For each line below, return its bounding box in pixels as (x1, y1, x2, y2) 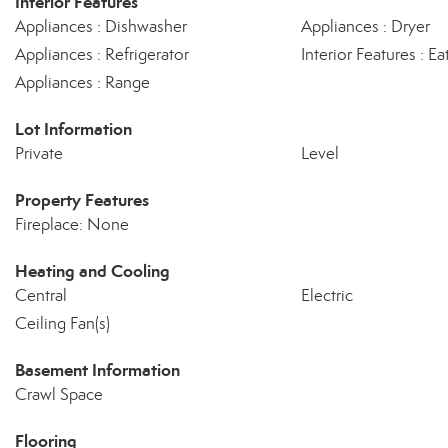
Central (15, 285, 67, 306)
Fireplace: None (15, 214, 129, 235)
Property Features (15, 189, 149, 211)
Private (15, 143, 63, 164)
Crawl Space (15, 384, 103, 405)
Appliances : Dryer (300, 16, 430, 37)
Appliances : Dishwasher (15, 16, 187, 37)
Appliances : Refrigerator (15, 44, 189, 65)
